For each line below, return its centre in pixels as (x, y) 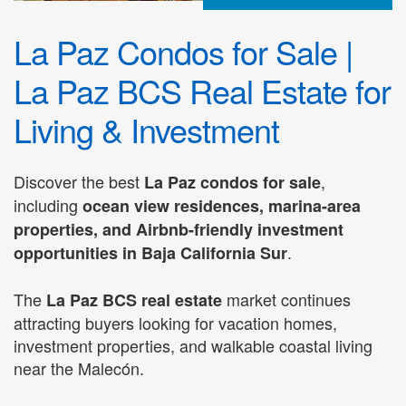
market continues (286, 299)
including (48, 205)
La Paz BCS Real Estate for (202, 91)
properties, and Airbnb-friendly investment (179, 230)
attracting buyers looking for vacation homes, (175, 322)
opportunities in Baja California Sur (150, 253)
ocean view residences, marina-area (222, 206)
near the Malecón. (79, 367)
